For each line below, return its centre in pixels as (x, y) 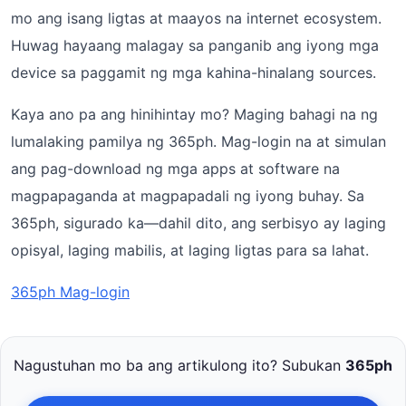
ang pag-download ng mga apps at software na (175, 169)
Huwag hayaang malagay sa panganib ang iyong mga (195, 45)
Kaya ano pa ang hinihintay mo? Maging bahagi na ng (194, 114)
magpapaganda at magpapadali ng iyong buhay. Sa (188, 196)
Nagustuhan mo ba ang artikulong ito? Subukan (179, 365)
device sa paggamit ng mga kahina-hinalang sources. (193, 72)
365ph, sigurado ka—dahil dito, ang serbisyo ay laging (198, 223)
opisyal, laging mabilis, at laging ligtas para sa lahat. (190, 250)
